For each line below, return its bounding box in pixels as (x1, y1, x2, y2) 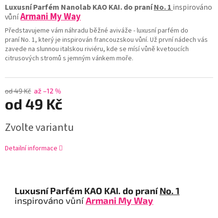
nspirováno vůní (17, 194, 84, 206)
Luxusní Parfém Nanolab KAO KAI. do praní (5, 1, 154, 13)
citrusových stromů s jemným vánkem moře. (5, 53, 135, 63)
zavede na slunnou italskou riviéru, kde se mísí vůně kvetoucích (5, 44, 189, 54)
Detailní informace (5, 143, 57, 153)
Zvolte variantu (5, 119, 74, 135)
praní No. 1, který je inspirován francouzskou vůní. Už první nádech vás (5, 35, 208, 45)
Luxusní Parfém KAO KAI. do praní (15, 184, 160, 196)
